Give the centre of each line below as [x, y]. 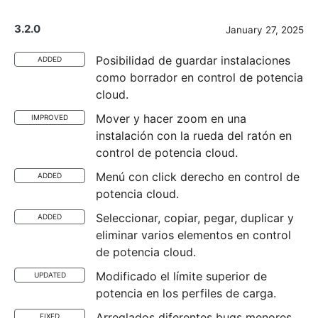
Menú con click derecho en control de [198, 177]
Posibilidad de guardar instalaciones [193, 60]
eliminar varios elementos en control [193, 235]
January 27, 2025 [265, 30]
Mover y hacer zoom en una [171, 119]
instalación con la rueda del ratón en [194, 136]
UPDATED [50, 275]
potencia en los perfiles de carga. [186, 293]
